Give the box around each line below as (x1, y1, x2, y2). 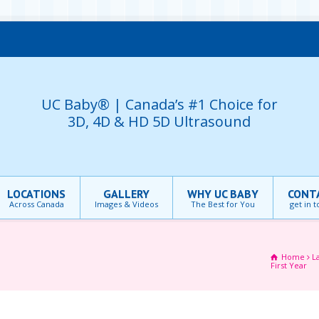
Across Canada (9, 199, 64, 209)
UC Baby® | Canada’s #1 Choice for (41, 94, 278, 114)
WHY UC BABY (187, 187, 258, 201)
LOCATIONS (7, 187, 66, 201)
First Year (271, 260, 307, 271)
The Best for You (191, 199, 255, 209)
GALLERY (103, 187, 150, 201)
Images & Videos (95, 199, 158, 209)
